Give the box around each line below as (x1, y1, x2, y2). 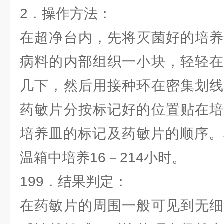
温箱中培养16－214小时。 (20, 150, 186, 165)
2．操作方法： (20, 6, 112, 21)
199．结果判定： (20, 174, 128, 189)
